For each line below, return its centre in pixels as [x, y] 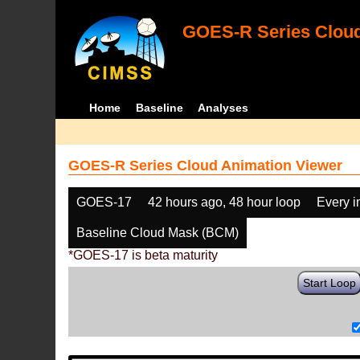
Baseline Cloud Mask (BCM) [158, 233]
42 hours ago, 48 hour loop [225, 202]
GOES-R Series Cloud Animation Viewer [206, 166]
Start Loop [330, 283]
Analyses [223, 108]
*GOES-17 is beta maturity [143, 255]
